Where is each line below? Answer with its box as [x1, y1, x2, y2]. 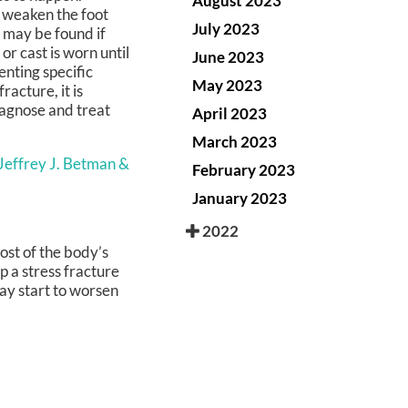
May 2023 [192, 75, 262, 95]
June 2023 [192, 46, 264, 66]
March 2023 [192, 131, 277, 151]
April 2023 [192, 103, 267, 123]
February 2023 [192, 159, 295, 179]
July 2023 [192, 18, 260, 38]
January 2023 [192, 188, 287, 208]
